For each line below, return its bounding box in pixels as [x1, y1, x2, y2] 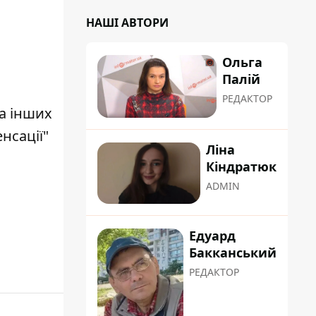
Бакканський [189, 244, 276, 262]
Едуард [189, 227, 236, 245]
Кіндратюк [206, 158, 276, 176]
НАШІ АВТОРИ [86, 15, 169, 30]
